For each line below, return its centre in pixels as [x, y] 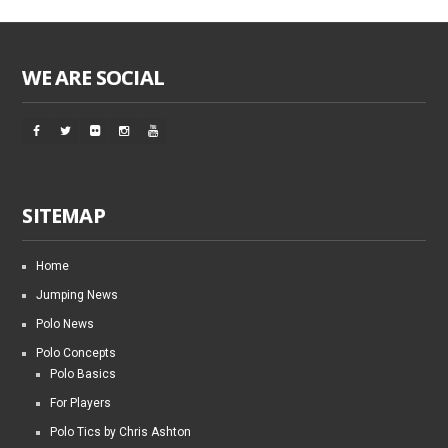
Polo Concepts [76, 352]
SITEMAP [63, 215]
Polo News [65, 323]
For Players [81, 402]
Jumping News [77, 294]
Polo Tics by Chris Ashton [121, 431]
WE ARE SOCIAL [93, 77]
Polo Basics [83, 373]
